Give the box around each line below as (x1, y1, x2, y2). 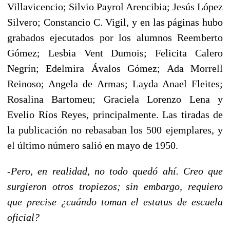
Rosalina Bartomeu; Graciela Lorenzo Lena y (7, 93, 223, 105)
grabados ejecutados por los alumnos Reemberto (7, 31, 223, 43)
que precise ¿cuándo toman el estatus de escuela (7, 196, 223, 207)
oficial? (7, 211, 40, 223)
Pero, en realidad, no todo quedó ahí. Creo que (11, 165, 223, 177)
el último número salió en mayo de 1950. (7, 139, 178, 151)
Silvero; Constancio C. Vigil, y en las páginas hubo (7, 16, 223, 28)
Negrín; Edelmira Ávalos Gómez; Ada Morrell (7, 62, 223, 74)
